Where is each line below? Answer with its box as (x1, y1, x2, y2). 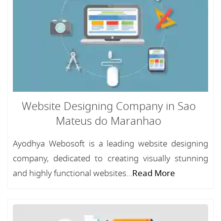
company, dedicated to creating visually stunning (13, 152, 208, 165)
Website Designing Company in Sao (21, 99, 196, 114)
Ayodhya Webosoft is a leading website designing (13, 138, 208, 150)
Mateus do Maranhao (56, 113, 161, 129)
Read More (132, 167, 175, 180)
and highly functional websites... (13, 167, 132, 180)
